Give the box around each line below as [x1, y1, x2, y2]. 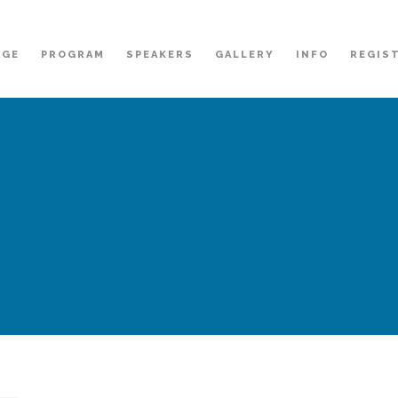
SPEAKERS [126, 49, 194, 60]
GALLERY [215, 49, 275, 60]
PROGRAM [41, 49, 105, 60]
